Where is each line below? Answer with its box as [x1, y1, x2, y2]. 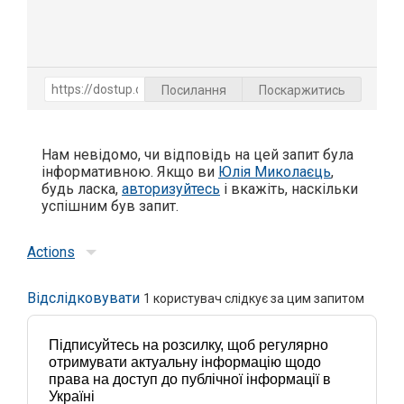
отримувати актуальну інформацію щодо [49, 354, 321, 371]
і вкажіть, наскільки [220, 180, 358, 198]
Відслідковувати [27, 289, 140, 308]
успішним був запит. [41, 197, 179, 216]
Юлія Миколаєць [218, 163, 331, 181]
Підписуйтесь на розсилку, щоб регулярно [49, 337, 328, 353]
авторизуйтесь [122, 180, 220, 198]
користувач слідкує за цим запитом [151, 290, 364, 306]
